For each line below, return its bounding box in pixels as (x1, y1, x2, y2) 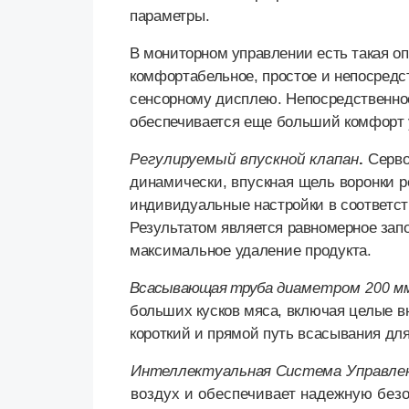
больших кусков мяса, (130, 302, 287, 320)
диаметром (276, 279, 365, 298)
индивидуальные (130, 196, 255, 215)
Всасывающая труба (130, 279, 277, 298)
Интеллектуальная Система (131, 362, 346, 381)
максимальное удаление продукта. (130, 242, 372, 260)
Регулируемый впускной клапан (130, 151, 359, 169)
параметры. (130, 7, 210, 26)
